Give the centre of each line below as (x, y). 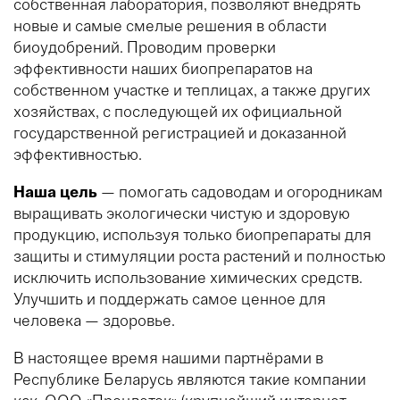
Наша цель (55, 192)
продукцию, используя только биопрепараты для (192, 235)
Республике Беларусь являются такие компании (190, 380)
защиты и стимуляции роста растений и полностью (200, 257)
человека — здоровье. (94, 321)
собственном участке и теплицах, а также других (192, 91)
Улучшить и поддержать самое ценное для (170, 300)
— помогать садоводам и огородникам (240, 192)
